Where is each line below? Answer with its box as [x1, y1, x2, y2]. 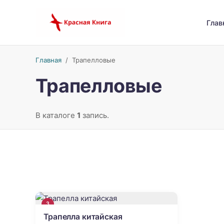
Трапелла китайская [43, 211, 122, 221]
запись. [80, 110, 109, 120]
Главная [35, 56, 61, 64]
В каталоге [35, 110, 77, 120]
